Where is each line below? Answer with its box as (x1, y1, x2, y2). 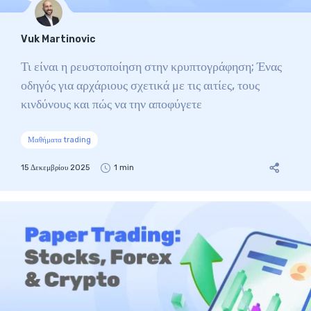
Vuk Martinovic (21, 33, 96, 45)
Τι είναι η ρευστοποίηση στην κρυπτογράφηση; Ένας (21, 59, 282, 74)
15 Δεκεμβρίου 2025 (21, 163, 90, 172)
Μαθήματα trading (28, 135, 91, 144)
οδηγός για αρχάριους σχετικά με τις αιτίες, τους (21, 78, 260, 93)
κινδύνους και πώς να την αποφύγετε (21, 96, 202, 112)
